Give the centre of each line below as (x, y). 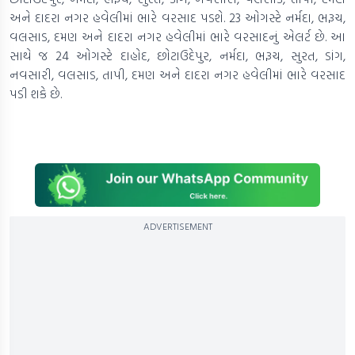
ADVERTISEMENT (177, 226)
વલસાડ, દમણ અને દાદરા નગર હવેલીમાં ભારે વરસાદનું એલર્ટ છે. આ (177, 37)
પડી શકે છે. (37, 94)
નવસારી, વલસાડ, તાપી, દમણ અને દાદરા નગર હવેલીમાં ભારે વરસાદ (177, 75)
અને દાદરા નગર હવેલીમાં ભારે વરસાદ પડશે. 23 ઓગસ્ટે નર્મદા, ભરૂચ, (177, 18)
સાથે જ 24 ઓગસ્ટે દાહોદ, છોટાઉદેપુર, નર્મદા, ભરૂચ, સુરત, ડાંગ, (177, 56)
